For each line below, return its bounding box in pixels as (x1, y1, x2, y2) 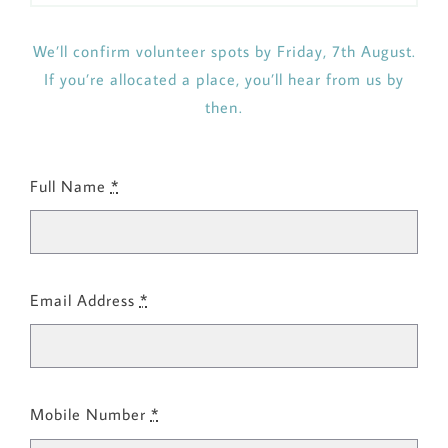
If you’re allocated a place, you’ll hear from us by (44, 68, 404, 89)
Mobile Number (29, 404, 151, 425)
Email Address (29, 289, 140, 310)
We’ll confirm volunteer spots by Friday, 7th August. (32, 40, 416, 61)
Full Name (29, 175, 111, 196)
